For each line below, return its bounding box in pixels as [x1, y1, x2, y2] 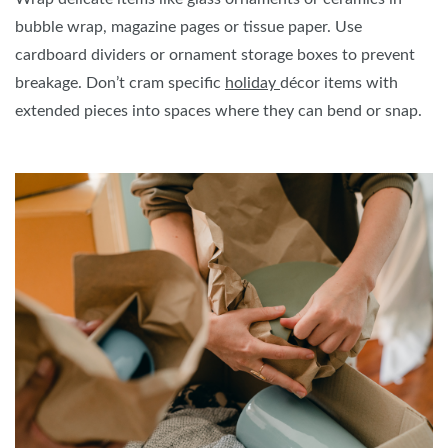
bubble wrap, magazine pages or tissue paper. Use [15, 19, 362, 36]
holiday [225, 75, 276, 92]
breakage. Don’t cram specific [15, 75, 225, 92]
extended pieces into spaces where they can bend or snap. [15, 103, 422, 120]
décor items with [280, 75, 398, 92]
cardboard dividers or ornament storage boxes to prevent [15, 47, 415, 64]
